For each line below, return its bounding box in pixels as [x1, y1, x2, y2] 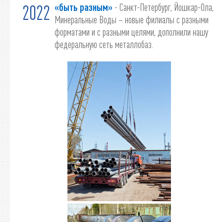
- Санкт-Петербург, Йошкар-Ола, [112, 1, 214, 13]
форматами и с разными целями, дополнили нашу [55, 26, 208, 38]
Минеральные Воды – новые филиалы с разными [55, 13, 209, 25]
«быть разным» [55, 1, 112, 13]
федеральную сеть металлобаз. [55, 38, 153, 50]
